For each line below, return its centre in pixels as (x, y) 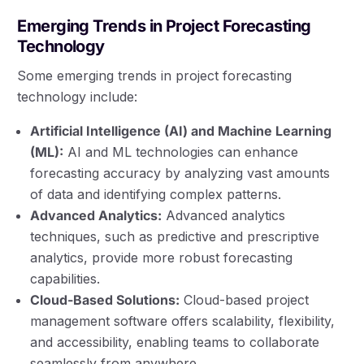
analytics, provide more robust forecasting (162, 258)
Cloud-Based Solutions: (105, 300)
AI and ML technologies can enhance (181, 152)
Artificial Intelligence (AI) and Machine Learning (181, 131)
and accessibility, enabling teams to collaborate (175, 342)
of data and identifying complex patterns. (156, 195)
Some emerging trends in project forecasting (155, 76)
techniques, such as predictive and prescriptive (175, 237)
